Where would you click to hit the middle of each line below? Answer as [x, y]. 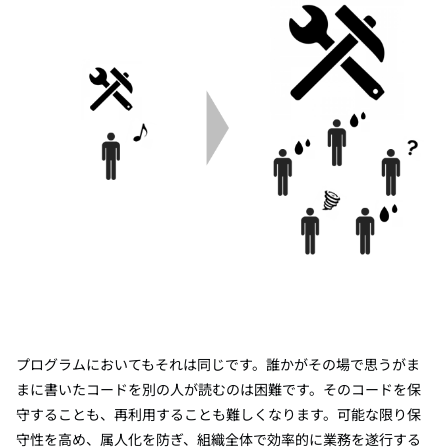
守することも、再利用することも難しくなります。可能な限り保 [218, 413]
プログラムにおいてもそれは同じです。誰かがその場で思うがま [218, 363]
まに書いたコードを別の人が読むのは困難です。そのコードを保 [218, 388]
